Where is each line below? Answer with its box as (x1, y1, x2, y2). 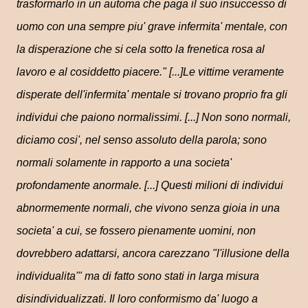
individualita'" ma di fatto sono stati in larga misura (16, 270, 259, 282)
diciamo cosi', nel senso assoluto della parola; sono (16, 134, 267, 146)
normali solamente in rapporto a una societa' (16, 157, 232, 168)
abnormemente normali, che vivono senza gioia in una (16, 202, 280, 214)
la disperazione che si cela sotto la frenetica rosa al (16, 43, 265, 55)
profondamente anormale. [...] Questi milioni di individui (16, 179, 283, 191)
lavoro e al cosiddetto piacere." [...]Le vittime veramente (16, 66, 284, 78)
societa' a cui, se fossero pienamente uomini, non (16, 225, 256, 236)
